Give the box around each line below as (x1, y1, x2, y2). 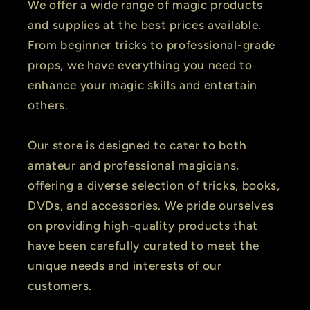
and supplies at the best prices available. (28, 18, 262, 33)
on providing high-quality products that (28, 219, 258, 233)
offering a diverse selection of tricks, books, (28, 179, 280, 193)
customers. (28, 279, 92, 293)
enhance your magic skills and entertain (28, 78, 257, 93)
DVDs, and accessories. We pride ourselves (28, 199, 274, 213)
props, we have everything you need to (28, 58, 253, 73)
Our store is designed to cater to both (28, 138, 247, 153)
